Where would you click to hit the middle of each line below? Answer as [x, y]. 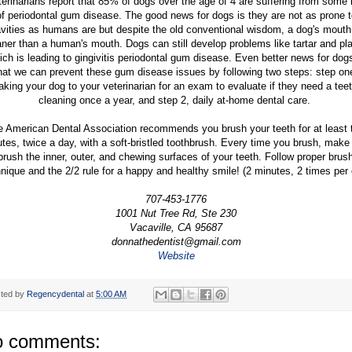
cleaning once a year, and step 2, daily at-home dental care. [176, 100]
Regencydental [55, 294]
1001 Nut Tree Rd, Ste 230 [176, 213]
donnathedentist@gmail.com [176, 241]
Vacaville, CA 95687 [176, 227]
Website [176, 255]
